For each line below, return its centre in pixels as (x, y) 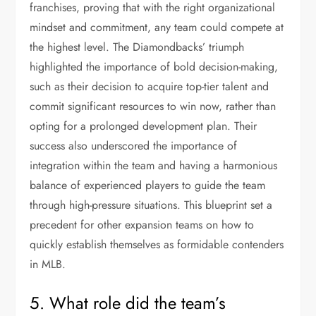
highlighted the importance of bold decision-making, (154, 67)
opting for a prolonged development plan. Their (144, 126)
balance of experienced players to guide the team (148, 185)
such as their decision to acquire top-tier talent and (150, 86)
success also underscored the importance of (134, 146)
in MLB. (48, 264)
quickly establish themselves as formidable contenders (157, 244)
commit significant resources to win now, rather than (153, 106)
